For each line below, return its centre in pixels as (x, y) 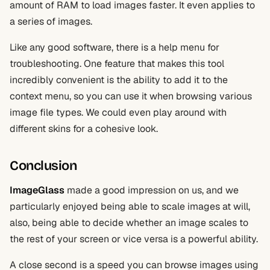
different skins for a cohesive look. (84, 129)
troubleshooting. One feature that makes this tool (117, 64)
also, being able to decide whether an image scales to (129, 223)
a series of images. (51, 21)
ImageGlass (37, 190)
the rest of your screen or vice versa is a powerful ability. (134, 239)
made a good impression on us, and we (152, 190)
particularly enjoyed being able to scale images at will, (130, 206)
